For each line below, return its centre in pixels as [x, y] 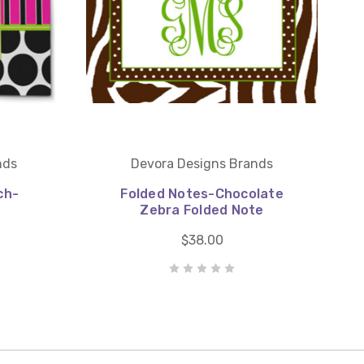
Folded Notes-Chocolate [202, 193]
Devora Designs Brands [202, 163]
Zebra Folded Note [202, 210]
